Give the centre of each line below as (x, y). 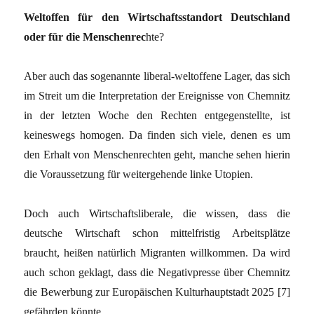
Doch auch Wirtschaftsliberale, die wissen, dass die (157, 213)
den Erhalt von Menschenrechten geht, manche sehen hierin (157, 154)
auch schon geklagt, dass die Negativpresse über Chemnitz (157, 272)
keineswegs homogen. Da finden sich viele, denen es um (157, 135)
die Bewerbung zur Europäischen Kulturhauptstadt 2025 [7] (157, 292)
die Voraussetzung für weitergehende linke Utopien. (139, 174)
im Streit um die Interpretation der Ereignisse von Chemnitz (157, 95)
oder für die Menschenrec (85, 36)
